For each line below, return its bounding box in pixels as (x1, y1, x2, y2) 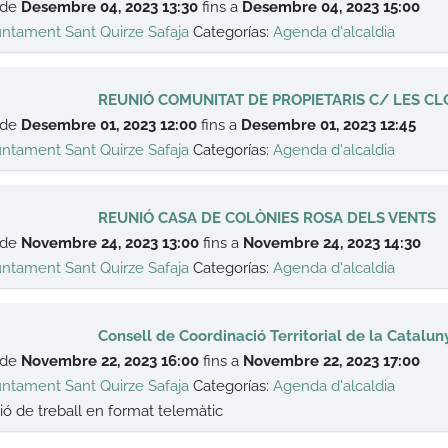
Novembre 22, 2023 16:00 (21, 352, 200, 370)
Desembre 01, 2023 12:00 (21, 116, 198, 134)
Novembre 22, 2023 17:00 (243, 352, 421, 370)
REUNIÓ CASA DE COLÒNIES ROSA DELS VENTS (98, 209, 437, 227)
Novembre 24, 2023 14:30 (243, 234, 422, 252)
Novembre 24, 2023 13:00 (21, 234, 200, 252)
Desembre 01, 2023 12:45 (241, 116, 417, 134)
